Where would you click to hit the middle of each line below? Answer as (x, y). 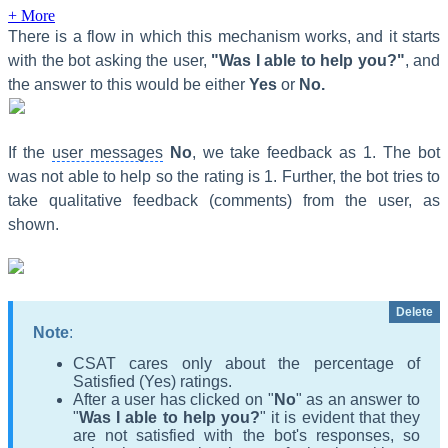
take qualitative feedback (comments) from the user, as (224, 200)
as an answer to (363, 399)
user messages (107, 152)
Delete (414, 311)
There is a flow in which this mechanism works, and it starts (224, 36)
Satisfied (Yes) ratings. (152, 381)
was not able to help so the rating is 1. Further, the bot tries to (224, 176)
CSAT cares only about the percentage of (246, 363)
